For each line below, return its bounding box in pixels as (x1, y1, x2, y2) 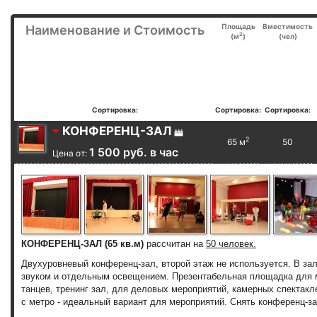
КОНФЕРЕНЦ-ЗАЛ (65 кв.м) (21, 238, 146, 249)
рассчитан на (146, 238, 206, 249)
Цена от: (52, 147, 89, 158)
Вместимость (263, 21, 313, 30)
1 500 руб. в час (89, 144, 178, 159)
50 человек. (206, 238, 256, 249)
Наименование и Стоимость (25, 22, 204, 38)
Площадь (221, 21, 255, 30)
